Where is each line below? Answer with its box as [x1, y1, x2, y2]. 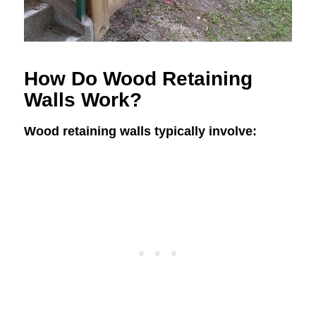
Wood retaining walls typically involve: [23, 124, 257, 139]
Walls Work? [23, 88, 142, 111]
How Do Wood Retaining [23, 67, 253, 90]
